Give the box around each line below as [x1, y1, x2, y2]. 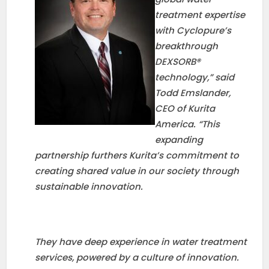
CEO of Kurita [155, 101, 216, 115]
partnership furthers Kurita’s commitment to [35, 148, 240, 162]
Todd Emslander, [155, 86, 231, 99]
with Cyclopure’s [155, 23, 232, 37]
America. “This [155, 117, 220, 130]
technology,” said [155, 70, 235, 83]
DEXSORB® [155, 55, 201, 68]
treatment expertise [155, 8, 246, 21]
